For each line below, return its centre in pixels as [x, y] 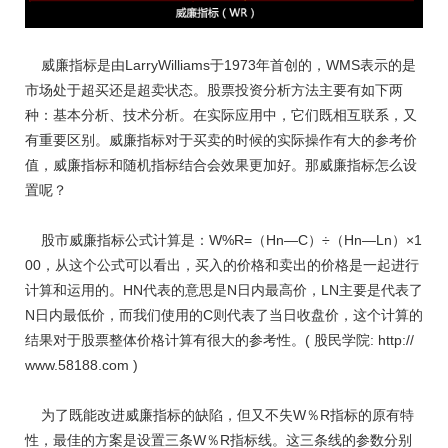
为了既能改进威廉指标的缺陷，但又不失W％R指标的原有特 [219, 415]
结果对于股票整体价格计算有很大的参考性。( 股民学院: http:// [219, 340]
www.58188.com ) [81, 365]
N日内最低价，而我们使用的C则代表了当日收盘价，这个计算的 [224, 315]
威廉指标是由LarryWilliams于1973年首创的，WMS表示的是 [220, 65]
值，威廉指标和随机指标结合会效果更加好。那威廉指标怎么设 [221, 165]
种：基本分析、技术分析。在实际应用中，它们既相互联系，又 [221, 115]
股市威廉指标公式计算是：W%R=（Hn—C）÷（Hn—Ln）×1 [223, 240]
